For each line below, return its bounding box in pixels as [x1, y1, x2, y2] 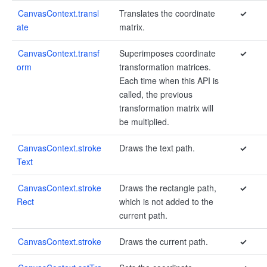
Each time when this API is [119, 74, 219, 86]
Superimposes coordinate [119, 47, 216, 59]
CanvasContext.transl [18, 7, 99, 19]
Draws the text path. [119, 142, 195, 154]
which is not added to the [119, 195, 213, 207]
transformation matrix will [119, 102, 213, 114]
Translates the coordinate [119, 7, 215, 19]
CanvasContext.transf [18, 47, 100, 59]
